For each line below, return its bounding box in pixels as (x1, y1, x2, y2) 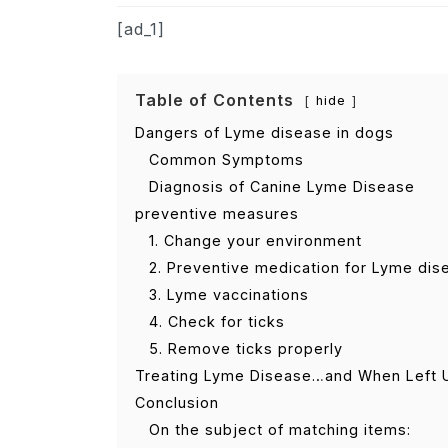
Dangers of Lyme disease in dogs (135, 123, 394, 141)
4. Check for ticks (149, 312, 285, 330)
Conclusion (135, 393, 219, 411)
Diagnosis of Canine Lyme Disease (149, 177, 415, 195)
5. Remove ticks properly (149, 339, 343, 357)
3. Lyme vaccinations (149, 285, 309, 303)
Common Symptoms (149, 150, 304, 168)
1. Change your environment (149, 231, 362, 249)
